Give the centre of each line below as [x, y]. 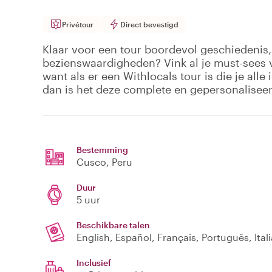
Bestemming [102, 150]
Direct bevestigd [149, 25]
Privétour [78, 25]
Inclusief [94, 263]
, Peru [119, 162]
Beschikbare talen [113, 225]
